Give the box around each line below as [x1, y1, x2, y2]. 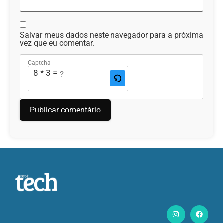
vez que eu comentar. [20, 38, 94, 48]
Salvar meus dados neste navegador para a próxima [20, 30, 203, 40]
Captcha [28, 59, 51, 66]
